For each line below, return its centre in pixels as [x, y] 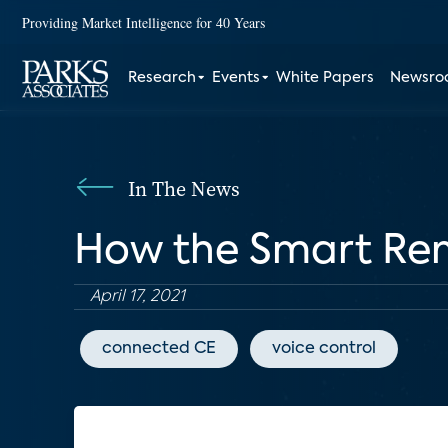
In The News [184, 189]
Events [236, 78]
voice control [324, 349]
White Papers [325, 78]
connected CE [159, 349]
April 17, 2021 [137, 297]
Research [162, 78]
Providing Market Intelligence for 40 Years [143, 22]
